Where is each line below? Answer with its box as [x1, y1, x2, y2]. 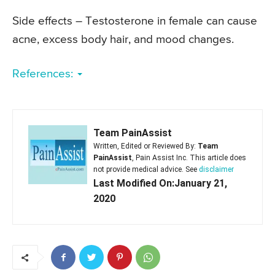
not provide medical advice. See [93, 165, 199, 174]
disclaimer [199, 165, 234, 174]
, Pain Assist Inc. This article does [132, 153, 246, 162]
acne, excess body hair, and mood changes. [12, 33, 234, 45]
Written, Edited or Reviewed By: [93, 141, 198, 150]
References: [12, 68, 76, 80]
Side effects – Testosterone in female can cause [12, 15, 257, 27]
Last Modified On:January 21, [93, 177, 227, 189]
